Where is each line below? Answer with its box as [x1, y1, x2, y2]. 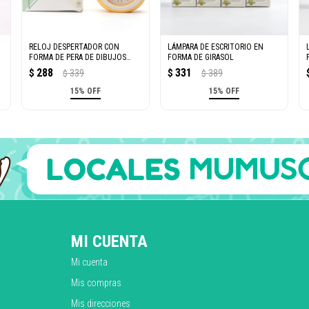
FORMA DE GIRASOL [167, 52, 234, 62]
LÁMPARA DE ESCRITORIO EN [167, 41, 263, 52]
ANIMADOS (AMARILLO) [28, 62, 108, 72]
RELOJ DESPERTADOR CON [28, 41, 119, 52]
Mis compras [71, 277, 122, 288]
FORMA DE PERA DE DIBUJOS [28, 52, 126, 62]
